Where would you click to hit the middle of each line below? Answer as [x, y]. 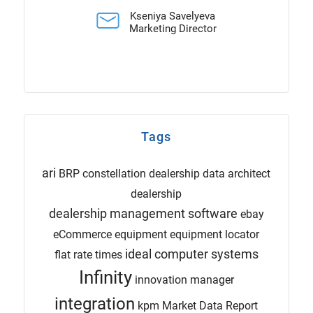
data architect [237, 173]
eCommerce [83, 234]
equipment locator [215, 234]
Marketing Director [173, 29]
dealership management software [143, 213]
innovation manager [184, 279]
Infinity [105, 277]
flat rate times [88, 254]
